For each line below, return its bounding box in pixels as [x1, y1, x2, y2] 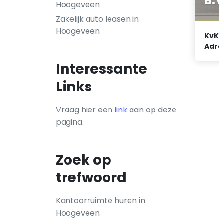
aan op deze [127, 104, 176, 115]
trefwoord [56, 168, 127, 187]
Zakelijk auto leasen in [56, 13, 139, 24]
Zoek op [56, 151, 111, 170]
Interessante [56, 60, 147, 79]
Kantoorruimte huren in [56, 195, 145, 206]
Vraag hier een [56, 104, 114, 115]
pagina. [56, 116, 84, 128]
